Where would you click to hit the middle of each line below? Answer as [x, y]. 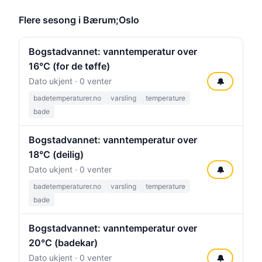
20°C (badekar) [63, 243]
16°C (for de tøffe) [69, 66]
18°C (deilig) [56, 154]
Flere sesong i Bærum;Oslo [79, 20]
